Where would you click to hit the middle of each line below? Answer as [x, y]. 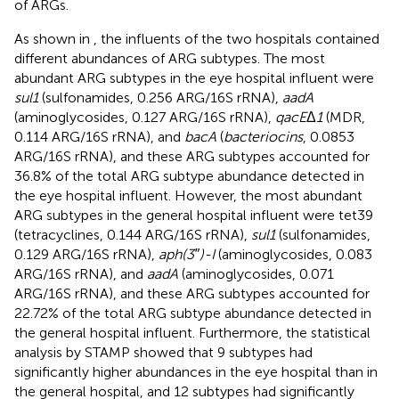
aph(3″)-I [187, 254]
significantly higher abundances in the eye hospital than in [196, 371]
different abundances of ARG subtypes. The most [170, 58]
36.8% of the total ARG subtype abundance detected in [189, 175]
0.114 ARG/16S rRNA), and [99, 136]
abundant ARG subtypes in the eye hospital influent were [194, 77]
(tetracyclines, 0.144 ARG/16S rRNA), [133, 234]
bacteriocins [263, 136]
